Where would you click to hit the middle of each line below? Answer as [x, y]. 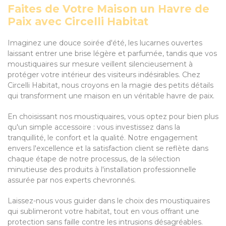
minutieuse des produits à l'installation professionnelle [102, 169]
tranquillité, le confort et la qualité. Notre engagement [103, 138]
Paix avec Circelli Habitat [78, 21]
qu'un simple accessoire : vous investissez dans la [94, 127]
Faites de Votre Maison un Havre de [108, 9]
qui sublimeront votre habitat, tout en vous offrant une [103, 211]
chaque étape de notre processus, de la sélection [94, 159]
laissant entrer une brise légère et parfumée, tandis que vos [112, 53]
